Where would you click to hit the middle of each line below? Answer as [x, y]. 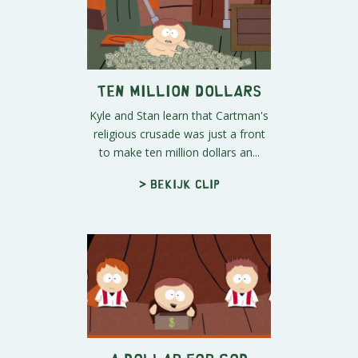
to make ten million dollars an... [179, 153]
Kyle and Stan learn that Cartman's [179, 116]
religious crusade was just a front [179, 134]
